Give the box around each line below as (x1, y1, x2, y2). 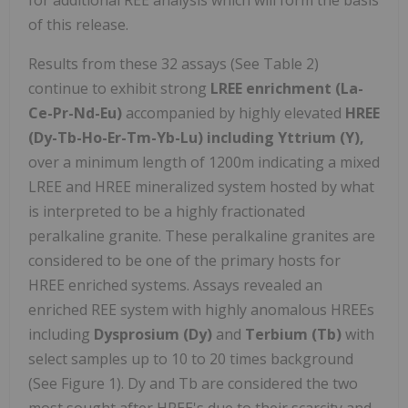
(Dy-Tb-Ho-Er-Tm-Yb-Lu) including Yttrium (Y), (28, 127, 364, 148)
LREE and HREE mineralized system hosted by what (28, 176, 374, 197)
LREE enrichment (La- (210, 77, 363, 98)
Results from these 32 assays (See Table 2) (28, 53, 319, 74)
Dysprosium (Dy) (94, 323, 212, 344)
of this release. (28, 14, 128, 35)
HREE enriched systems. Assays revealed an (28, 274, 322, 295)
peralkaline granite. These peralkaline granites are (28, 225, 375, 246)
